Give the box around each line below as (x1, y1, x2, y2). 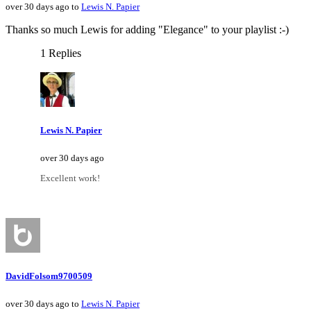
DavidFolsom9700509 (6, 271, 92, 282)
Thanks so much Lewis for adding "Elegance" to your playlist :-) (6, 23, 289, 35)
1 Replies (40, 47, 81, 59)
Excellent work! (40, 173, 100, 184)
